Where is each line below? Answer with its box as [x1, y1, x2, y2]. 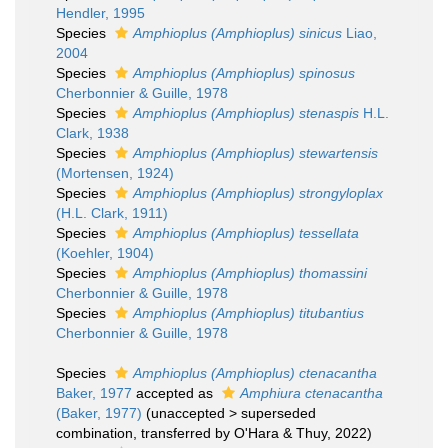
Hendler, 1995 [56, 5, 145, 21]
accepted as [132, 385, 217, 401]
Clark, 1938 [56, 125, 129, 141]
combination [56, 425, 133, 441]
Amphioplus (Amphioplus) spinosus [133, 65, 355, 81]
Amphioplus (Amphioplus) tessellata [133, 225, 359, 241]
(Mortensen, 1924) [56, 165, 174, 181]
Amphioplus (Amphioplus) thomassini [133, 265, 367, 281]
